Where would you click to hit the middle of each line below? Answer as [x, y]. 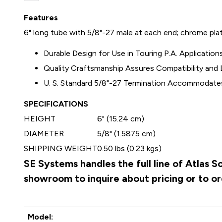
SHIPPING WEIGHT [61, 148]
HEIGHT [40, 119]
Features [41, 18]
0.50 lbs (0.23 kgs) [130, 148]
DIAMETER [44, 134]
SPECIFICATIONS [56, 104]
